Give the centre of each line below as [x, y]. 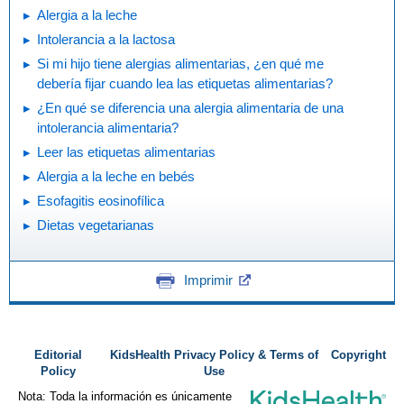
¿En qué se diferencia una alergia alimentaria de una [190, 108]
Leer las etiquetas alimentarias [126, 152]
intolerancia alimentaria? [108, 128]
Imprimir [208, 280]
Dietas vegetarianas [96, 225]
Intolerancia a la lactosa [106, 39]
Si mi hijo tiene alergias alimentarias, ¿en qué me [180, 64]
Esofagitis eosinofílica [101, 201]
